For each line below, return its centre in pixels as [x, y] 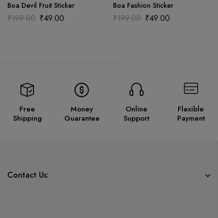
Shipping [27, 118]
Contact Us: [28, 175]
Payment [191, 118]
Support [136, 118]
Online [136, 109]
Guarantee [82, 118]
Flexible [191, 109]
